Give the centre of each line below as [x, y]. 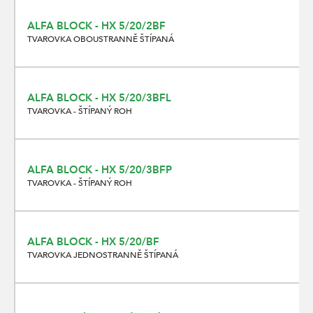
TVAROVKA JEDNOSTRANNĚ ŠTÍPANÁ [103, 255]
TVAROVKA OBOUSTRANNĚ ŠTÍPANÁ [101, 39]
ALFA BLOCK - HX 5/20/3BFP [100, 169]
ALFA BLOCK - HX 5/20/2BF [96, 26]
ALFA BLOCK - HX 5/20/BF [93, 241]
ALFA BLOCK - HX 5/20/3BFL [99, 97]
